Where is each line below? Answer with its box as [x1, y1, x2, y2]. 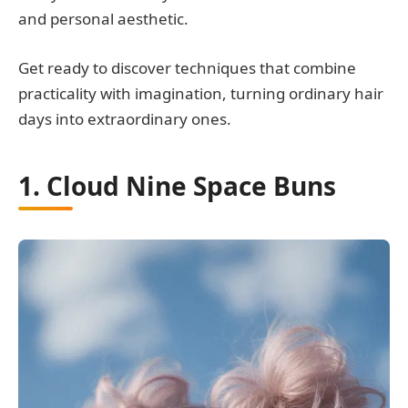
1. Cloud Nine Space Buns [18, 168, 336, 203]
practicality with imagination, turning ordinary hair [18, 83, 383, 105]
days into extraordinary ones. [18, 108, 231, 130]
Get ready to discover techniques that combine [18, 57, 356, 79]
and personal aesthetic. [18, 8, 189, 30]
